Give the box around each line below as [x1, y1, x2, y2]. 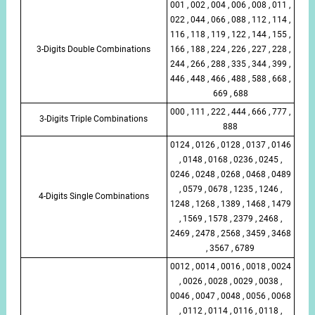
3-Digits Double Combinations [37, 44, 151, 54]
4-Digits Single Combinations [38, 191, 149, 201]
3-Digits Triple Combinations [39, 113, 148, 124]
